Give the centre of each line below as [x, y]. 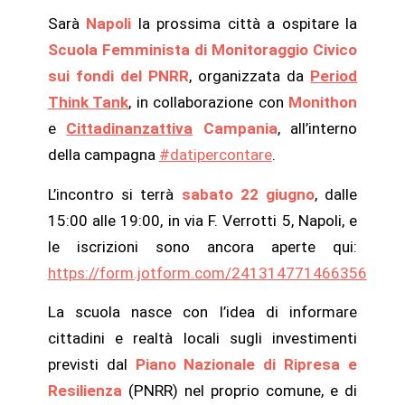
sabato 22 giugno [248, 194]
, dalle [336, 194]
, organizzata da [250, 75]
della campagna [103, 154]
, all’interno [317, 128]
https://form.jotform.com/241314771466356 [207, 273]
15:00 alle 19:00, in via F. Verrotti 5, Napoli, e [202, 220]
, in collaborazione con [209, 102]
